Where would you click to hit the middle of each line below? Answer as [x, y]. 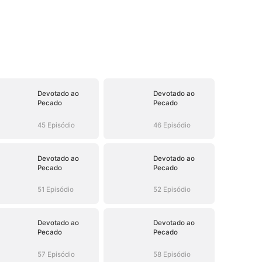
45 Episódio [56, 125]
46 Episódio [172, 125]
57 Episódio [56, 255]
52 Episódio [172, 190]
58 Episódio [172, 255]
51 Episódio [55, 190]
